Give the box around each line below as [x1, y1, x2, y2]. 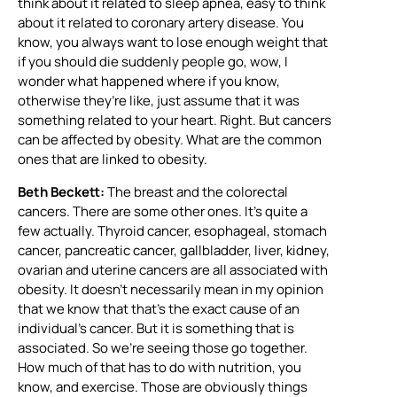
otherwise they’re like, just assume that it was [18, 91, 300, 111]
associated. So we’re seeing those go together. [18, 338, 307, 357]
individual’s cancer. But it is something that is [18, 318, 294, 338]
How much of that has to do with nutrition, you [18, 357, 301, 377]
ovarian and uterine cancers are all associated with [18, 260, 328, 279]
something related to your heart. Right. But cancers [18, 111, 331, 130]
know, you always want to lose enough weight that [18, 33, 328, 52]
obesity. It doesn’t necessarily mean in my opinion [18, 279, 323, 299]
